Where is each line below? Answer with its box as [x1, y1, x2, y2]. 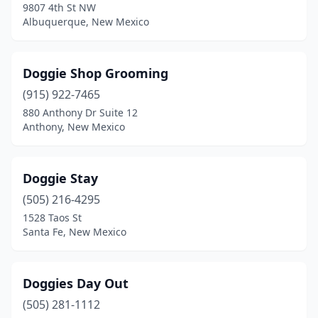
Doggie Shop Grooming [23, 65, 168, 82]
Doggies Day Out [23, 275, 128, 292]
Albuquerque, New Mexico [23, 15, 149, 28]
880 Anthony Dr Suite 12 [23, 106, 138, 119]
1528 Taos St [23, 211, 82, 224]
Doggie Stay [23, 170, 98, 187]
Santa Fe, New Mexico [23, 225, 126, 238]
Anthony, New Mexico [23, 120, 125, 133]
